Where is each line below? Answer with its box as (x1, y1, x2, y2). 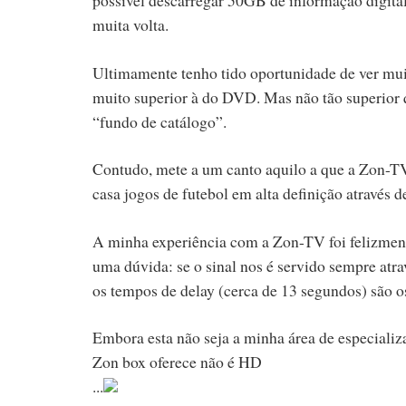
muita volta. (92, 13, 169, 35)
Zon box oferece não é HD (92, 351, 262, 373)
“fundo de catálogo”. (92, 110, 227, 132)
